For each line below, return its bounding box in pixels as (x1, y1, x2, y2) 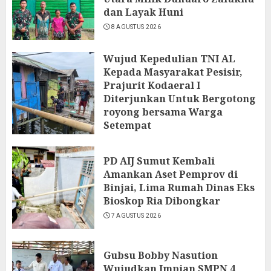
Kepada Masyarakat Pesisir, (103, 65, 243, 79)
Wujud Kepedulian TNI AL (103, 52, 235, 65)
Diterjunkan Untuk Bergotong (103, 92, 256, 105)
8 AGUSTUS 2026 (111, 24, 161, 30)
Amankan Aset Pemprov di (103, 168, 238, 181)
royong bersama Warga (103, 105, 223, 119)
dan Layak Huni (103, 5, 183, 19)
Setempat (103, 119, 151, 132)
